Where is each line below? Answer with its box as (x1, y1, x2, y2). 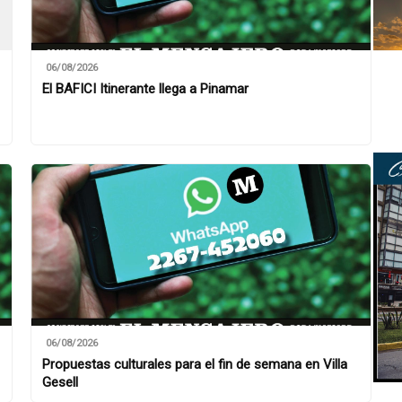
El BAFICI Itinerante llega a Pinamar (42, 80, 249, 97)
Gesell (42, 373, 78, 390)
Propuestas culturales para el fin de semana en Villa (42, 355, 347, 372)
